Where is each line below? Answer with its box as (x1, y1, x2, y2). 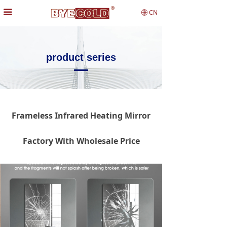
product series (46, 52, 116, 63)
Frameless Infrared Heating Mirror (12, 110, 150, 121)
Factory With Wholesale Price (22, 135, 140, 146)
